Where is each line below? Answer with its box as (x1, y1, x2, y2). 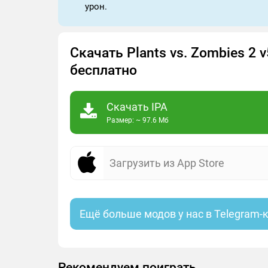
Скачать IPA (106, 100, 167, 113)
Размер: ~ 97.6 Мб (106, 116, 169, 124)
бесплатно (70, 62, 137, 78)
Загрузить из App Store (109, 157, 224, 169)
